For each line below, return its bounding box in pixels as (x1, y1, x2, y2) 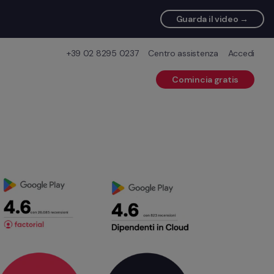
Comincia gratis (172, 74, 239, 85)
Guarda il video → (176, 13, 248, 24)
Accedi (228, 48, 254, 59)
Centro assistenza (148, 48, 218, 59)
